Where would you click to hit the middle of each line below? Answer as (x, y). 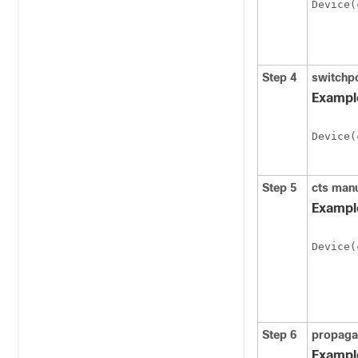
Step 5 (279, 188)
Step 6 (279, 335)
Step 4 (279, 78)
